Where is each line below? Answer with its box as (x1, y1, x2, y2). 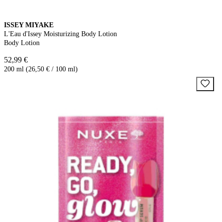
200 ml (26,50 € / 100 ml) (4, 65, 78, 73)
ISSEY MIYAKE (4, 21, 54, 29)
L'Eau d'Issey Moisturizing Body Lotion (4, 30, 117, 38)
